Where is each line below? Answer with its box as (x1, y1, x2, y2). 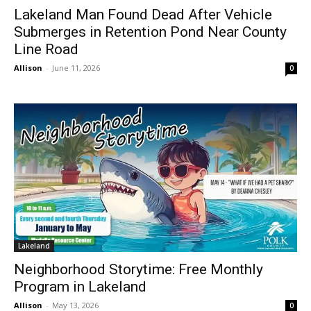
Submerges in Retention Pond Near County (14, 24, 287, 41)
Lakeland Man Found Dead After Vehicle (14, 6, 272, 24)
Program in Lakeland (14, 278, 146, 296)
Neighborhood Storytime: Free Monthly (14, 261, 263, 278)
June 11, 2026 (52, 62, 100, 74)
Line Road (14, 41, 78, 58)
